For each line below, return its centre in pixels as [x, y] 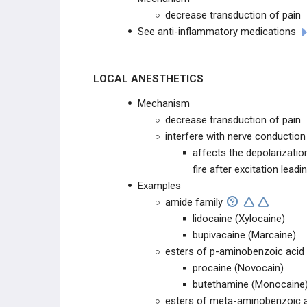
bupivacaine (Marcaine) [244, 235]
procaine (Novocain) [238, 268]
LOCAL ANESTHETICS [151, 79]
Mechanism [164, 103]
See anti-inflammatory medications [217, 32]
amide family [194, 202]
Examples [159, 186]
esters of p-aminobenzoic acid [235, 251]
